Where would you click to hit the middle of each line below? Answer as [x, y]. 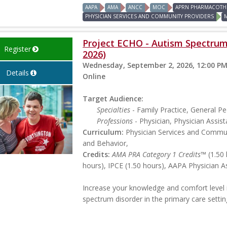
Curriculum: [103, 132]
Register [17, 49]
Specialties [114, 109]
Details [17, 72]
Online [94, 76]
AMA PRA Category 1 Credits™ [159, 154]
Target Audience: [113, 98]
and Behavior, [106, 143]
